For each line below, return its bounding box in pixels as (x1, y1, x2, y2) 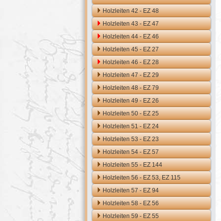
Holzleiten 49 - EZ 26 (103, 97, 159, 104)
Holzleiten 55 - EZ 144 (103, 161, 162, 168)
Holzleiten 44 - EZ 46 (103, 33, 159, 40)
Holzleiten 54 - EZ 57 (103, 148, 159, 155)
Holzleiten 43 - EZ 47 (103, 20, 159, 27)
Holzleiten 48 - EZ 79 (103, 84, 159, 91)
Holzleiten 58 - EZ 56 (103, 200, 159, 207)
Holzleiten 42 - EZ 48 (103, 7, 159, 14)
